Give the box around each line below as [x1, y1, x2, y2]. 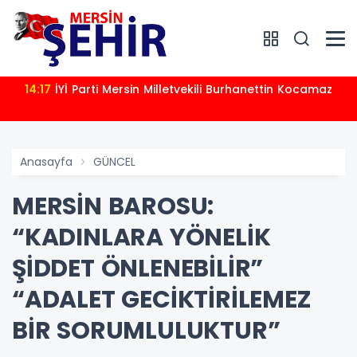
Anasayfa [20, 154, 73, 171]
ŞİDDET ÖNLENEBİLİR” [12, 252, 264, 286]
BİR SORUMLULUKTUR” [12, 314, 280, 348]
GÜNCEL [93, 154, 135, 171]
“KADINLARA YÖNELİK [12, 221, 271, 255]
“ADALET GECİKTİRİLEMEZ [12, 283, 312, 317]
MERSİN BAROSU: [12, 190, 214, 224]
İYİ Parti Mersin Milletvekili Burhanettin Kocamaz [55, 81, 332, 98]
